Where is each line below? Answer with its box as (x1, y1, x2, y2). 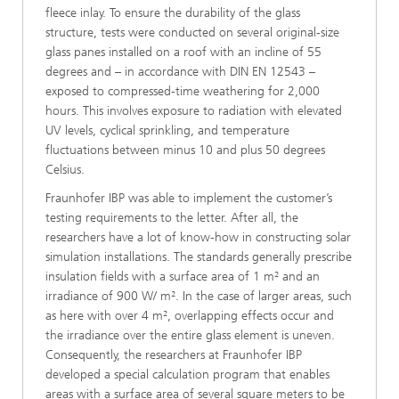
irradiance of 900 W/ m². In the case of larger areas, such (45, 289, 352, 304)
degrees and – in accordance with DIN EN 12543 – (45, 64, 315, 79)
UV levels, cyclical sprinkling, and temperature (45, 123, 289, 138)
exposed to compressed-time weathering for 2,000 (45, 84, 320, 99)
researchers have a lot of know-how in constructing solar (45, 230, 351, 245)
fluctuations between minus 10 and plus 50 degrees (45, 142, 325, 158)
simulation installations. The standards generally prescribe (45, 249, 352, 265)
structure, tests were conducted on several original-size (45, 25, 339, 40)
